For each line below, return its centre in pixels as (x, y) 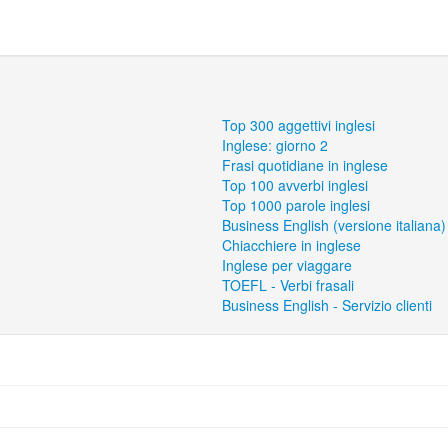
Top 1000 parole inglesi (296, 205)
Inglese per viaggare (287, 265)
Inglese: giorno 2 (275, 145)
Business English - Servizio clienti (327, 305)
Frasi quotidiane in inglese (305, 165)
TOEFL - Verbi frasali (288, 285)
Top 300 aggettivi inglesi (299, 125)
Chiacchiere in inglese (292, 245)
